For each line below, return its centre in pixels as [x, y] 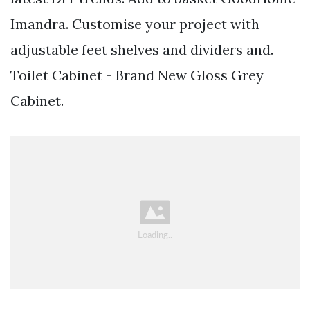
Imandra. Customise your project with [135, 24]
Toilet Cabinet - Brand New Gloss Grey [137, 75]
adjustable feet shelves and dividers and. [142, 50]
